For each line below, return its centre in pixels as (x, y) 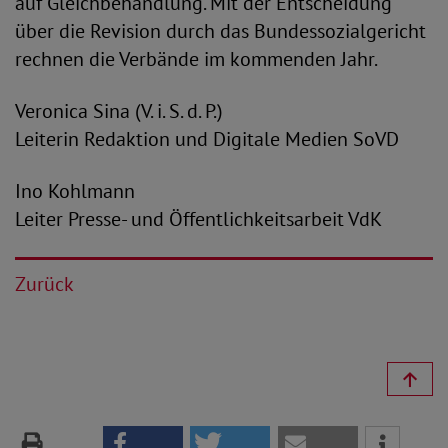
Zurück (44, 284)
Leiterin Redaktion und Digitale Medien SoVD (207, 139)
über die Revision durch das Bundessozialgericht (220, 31)
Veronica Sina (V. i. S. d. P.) (119, 111)
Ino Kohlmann (75, 191)
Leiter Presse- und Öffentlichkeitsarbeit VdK (198, 219)
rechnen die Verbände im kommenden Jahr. (196, 59)
